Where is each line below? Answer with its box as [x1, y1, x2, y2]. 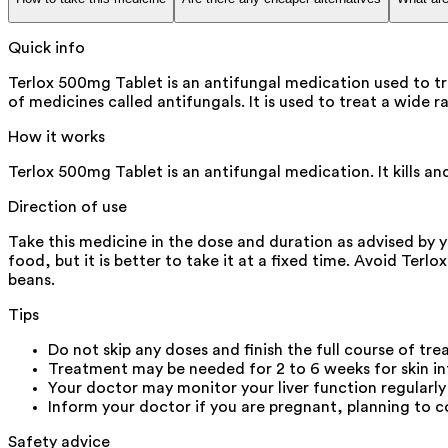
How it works [8, 128, 105, 145]
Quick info [8, 39, 85, 56]
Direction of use [8, 198, 127, 215]
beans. [8, 271, 55, 288]
